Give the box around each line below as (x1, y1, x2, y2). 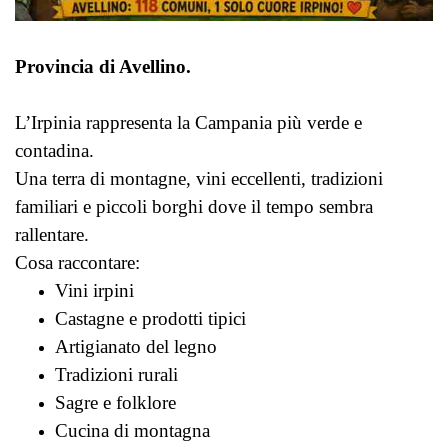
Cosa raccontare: (15, 251, 140, 273)
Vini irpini (55, 279, 134, 301)
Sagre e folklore (55, 391, 176, 413)
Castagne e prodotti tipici (55, 307, 246, 329)
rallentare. (15, 223, 89, 245)
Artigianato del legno (55, 335, 217, 357)
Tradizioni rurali (55, 363, 178, 385)
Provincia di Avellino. (15, 55, 191, 77)
